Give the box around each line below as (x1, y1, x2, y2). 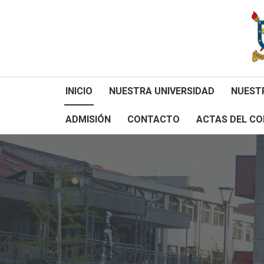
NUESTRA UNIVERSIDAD (109, 85, 214, 97)
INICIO (65, 85, 93, 97)
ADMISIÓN (65, 114, 111, 125)
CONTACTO (127, 114, 180, 125)
